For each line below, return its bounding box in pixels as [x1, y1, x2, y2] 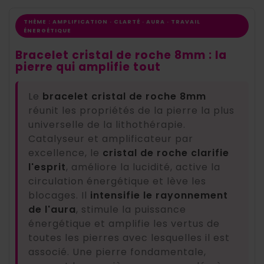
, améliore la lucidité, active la [66, 160, 220, 174]
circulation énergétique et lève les [28, 174, 206, 189]
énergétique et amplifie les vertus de [28, 217, 220, 231]
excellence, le [28, 146, 103, 160]
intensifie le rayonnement [90, 189, 228, 203]
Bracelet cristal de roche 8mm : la [15, 47, 227, 64]
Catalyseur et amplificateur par [28, 132, 193, 146]
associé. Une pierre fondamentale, [28, 245, 206, 259]
